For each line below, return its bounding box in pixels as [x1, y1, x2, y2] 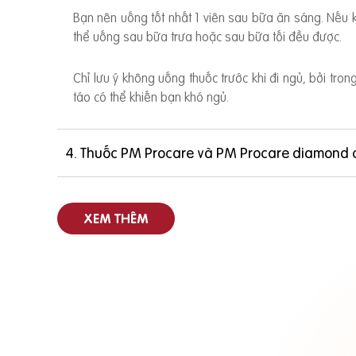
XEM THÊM [83, 210, 149, 228]
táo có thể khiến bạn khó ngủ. [73, 88, 229, 106]
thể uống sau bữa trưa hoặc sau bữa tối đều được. [73, 28, 342, 46]
